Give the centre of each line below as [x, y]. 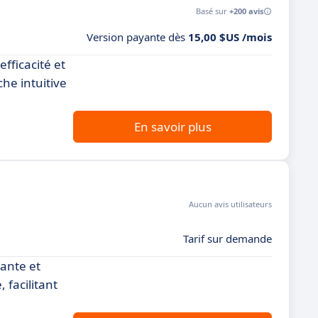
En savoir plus [172, 127]
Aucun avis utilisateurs [230, 204]
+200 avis [246, 11]
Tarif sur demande [227, 238]
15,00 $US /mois [230, 37]
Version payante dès [137, 37]
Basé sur [213, 11]
